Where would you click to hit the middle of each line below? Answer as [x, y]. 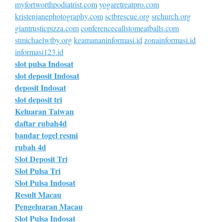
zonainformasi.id [170, 40]
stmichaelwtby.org [43, 40]
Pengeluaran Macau [49, 206]
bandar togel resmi [46, 135]
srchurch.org [171, 16]
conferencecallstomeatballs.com [130, 28]
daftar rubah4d [41, 123]
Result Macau [38, 194]
